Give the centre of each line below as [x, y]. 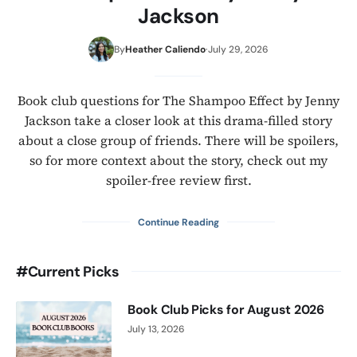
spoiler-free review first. [178, 180]
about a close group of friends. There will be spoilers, [178, 140]
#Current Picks [68, 271]
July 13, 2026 [156, 329]
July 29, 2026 [238, 49]
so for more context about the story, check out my [178, 160]
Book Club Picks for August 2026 [226, 309]
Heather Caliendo [165, 49]
